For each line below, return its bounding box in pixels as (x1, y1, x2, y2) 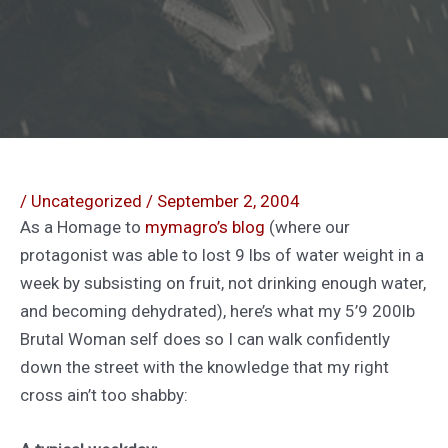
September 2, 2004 (157, 191, 300, 212)
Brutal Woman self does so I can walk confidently (20, 329, 390, 350)
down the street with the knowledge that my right (20, 357, 389, 378)
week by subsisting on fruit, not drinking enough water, (20, 273, 426, 294)
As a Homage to (20, 217, 145, 238)
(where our (269, 217, 350, 238)
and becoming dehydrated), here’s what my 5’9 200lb (20, 301, 415, 322)
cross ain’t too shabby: (20, 385, 188, 406)
